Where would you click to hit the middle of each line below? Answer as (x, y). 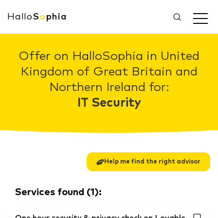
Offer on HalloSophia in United (109, 56)
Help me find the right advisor (152, 162)
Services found (50, 192)
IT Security (109, 103)
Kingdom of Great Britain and (109, 72)
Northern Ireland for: (109, 87)
